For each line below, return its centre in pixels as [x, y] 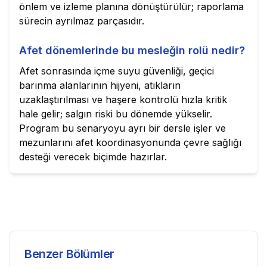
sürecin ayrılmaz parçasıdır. [82, 21]
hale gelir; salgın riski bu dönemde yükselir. [116, 114]
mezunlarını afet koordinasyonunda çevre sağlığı [130, 142]
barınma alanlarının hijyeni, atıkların [100, 85]
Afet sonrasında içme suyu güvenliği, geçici [117, 71]
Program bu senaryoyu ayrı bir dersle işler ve [122, 128]
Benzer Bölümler [69, 254]
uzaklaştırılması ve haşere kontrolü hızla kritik [123, 100]
